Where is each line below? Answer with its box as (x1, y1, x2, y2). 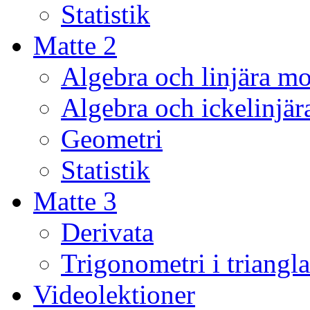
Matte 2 (33, 30, 117, 61)
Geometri (61, 124, 163, 154)
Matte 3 (33, 186, 117, 217)
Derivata (61, 217, 154, 248)
